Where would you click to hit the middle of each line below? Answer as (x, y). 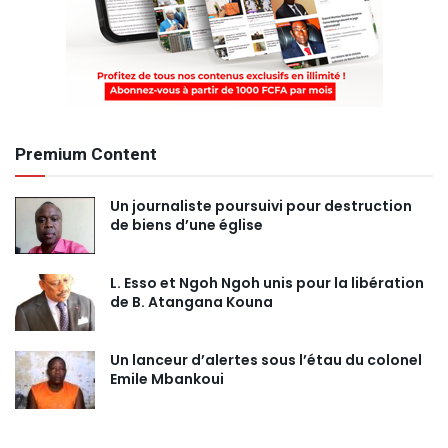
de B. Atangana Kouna (191, 302)
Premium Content (86, 155)
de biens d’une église (186, 225)
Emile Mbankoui (167, 379)
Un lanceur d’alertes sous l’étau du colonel (266, 360)
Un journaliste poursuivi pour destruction (261, 206)
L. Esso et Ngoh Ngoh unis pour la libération (267, 283)
